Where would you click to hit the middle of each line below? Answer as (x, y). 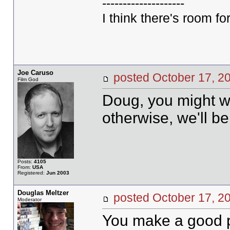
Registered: (32, 173)
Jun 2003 (57, 173)
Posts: (25, 161)
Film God (28, 79)
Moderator (29, 199)
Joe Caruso (35, 73)
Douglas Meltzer (43, 193)
